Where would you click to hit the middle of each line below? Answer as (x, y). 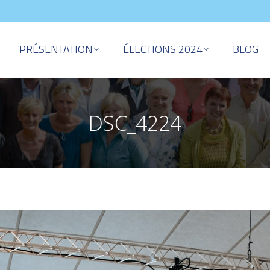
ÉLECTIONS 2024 (163, 49)
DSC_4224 (135, 123)
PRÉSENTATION (56, 49)
